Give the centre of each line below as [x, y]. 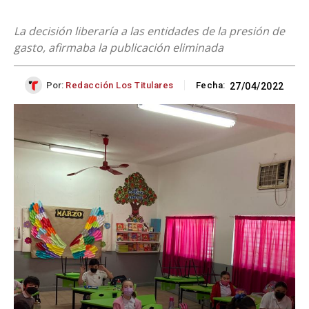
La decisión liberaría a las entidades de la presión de [149, 31]
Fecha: [210, 85]
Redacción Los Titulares [120, 85]
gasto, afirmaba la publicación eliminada [119, 48]
